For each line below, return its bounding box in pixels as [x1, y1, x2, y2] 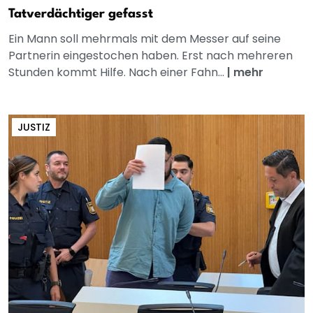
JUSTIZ [17, 119, 50, 134]
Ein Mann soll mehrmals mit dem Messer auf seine [8, 30, 281, 47]
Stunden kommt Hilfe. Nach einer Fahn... [8, 64, 227, 80]
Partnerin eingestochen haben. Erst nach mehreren [8, 47, 293, 64]
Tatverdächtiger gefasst [8, 7, 153, 20]
